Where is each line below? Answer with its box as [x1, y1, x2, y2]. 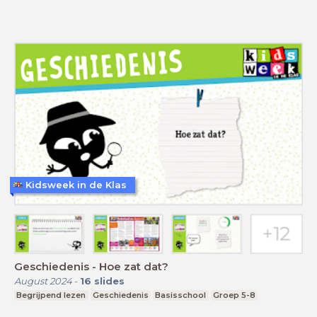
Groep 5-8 [213, 290, 256, 301]
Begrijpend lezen [16, 290, 86, 301]
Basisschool [155, 290, 207, 301]
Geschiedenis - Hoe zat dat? [14, 260, 168, 274]
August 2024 [14, 275, 72, 287]
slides [94, 275, 125, 287]
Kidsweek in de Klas [25, 178, 127, 190]
